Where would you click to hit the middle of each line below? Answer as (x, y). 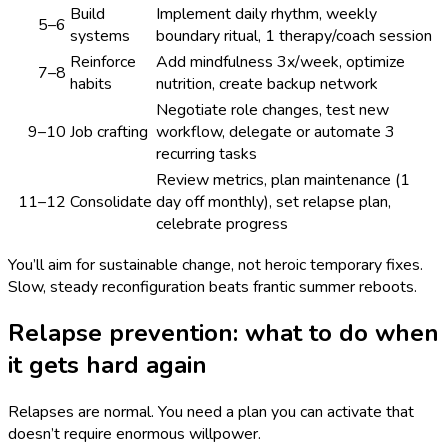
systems (100, 35)
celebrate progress (222, 223)
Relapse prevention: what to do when (223, 333)
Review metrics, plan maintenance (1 (283, 179)
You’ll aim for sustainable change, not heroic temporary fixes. (215, 264)
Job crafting (109, 131)
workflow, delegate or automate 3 (275, 131)
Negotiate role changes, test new (272, 109)
